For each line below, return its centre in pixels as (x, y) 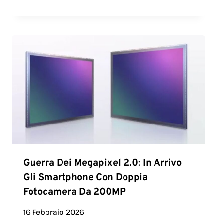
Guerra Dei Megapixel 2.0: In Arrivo (102, 163)
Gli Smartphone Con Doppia (85, 178)
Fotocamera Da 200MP (75, 192)
